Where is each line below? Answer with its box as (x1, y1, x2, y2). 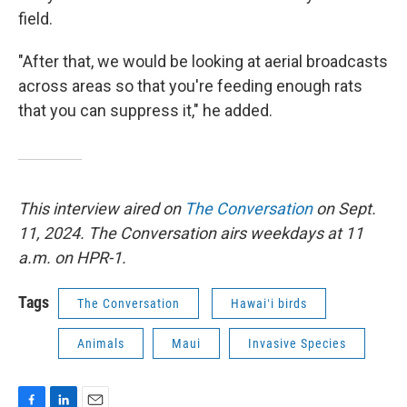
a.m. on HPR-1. (18, 247, 126, 267)
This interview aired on (18, 198, 184, 218)
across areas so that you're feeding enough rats (18, 75, 362, 95)
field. (18, 8, 53, 28)
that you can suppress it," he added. (18, 100, 273, 120)
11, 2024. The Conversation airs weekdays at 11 (18, 223, 363, 243)
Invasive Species (248, 335, 346, 351)
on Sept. (313, 198, 376, 218)
